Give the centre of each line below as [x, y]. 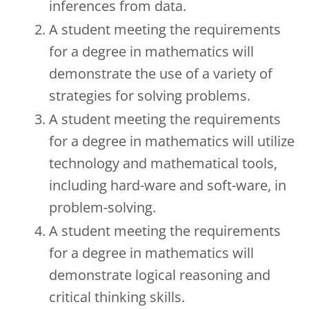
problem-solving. [102, 207]
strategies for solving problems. [150, 95]
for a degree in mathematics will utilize [172, 141]
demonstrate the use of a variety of [161, 73]
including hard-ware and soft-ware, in [168, 185]
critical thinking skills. [117, 297]
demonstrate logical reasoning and [160, 275]
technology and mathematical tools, [163, 163]
